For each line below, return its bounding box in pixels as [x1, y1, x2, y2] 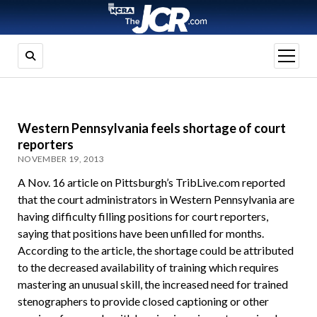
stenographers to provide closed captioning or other [17, 294, 269, 309]
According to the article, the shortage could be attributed [17, 243, 294, 258]
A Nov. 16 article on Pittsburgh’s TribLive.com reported [17, 175, 285, 190]
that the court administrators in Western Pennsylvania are [17, 192, 294, 207]
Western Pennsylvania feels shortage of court [17, 120, 286, 137]
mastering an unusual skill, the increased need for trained [17, 277, 288, 292]
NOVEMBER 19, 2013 [17, 154, 105, 165]
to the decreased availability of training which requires [17, 260, 279, 275]
